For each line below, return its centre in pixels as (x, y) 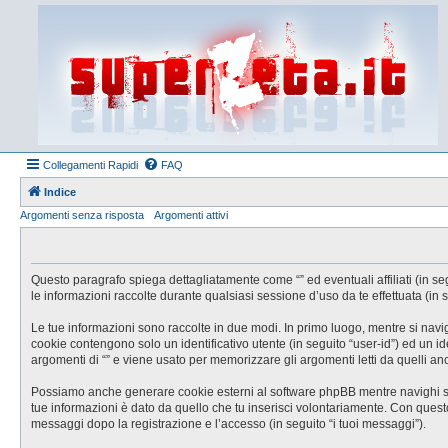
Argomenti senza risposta (82, 215)
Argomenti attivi (191, 215)
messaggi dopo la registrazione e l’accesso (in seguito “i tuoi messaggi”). (228, 424)
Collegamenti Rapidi (90, 165)
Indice (60, 192)
